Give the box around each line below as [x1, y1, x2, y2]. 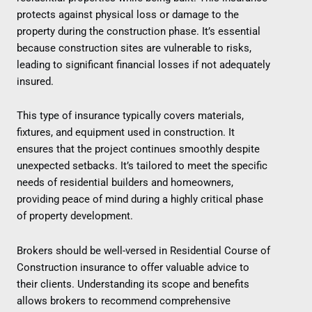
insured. [17, 75, 54, 88]
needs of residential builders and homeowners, [17, 176, 233, 189]
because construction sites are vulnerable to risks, [17, 41, 251, 54]
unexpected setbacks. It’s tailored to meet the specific [17, 159, 267, 173]
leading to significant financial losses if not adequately [17, 58, 270, 71]
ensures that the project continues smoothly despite [17, 143, 260, 156]
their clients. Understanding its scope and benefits [17, 277, 249, 290]
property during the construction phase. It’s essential [17, 24, 260, 38]
